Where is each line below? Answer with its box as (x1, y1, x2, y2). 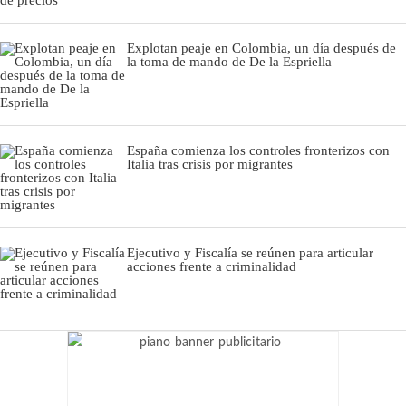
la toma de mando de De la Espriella (127, 53, 332, 69)
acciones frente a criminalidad (127, 258, 296, 274)
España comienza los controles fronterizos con (127, 142, 390, 158)
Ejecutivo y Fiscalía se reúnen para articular (127, 245, 373, 260)
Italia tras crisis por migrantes (127, 156, 293, 171)
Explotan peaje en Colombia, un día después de (127, 40, 396, 55)
